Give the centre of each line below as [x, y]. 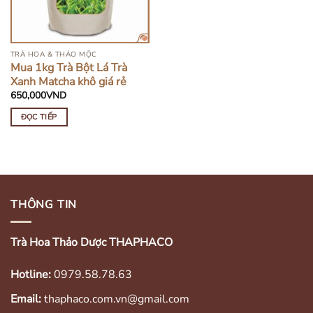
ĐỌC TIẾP [39, 117]
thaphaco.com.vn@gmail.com [115, 299]
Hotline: [31, 274]
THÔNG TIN [44, 204]
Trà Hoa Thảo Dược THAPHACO [92, 243]
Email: [26, 299]
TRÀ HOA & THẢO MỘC [53, 55]
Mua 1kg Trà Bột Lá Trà [68, 68]
